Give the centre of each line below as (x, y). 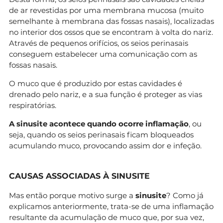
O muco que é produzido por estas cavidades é (96, 83)
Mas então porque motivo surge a (72, 195)
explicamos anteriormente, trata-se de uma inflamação (111, 206)
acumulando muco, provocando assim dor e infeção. (105, 145)
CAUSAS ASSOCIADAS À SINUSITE (79, 176)
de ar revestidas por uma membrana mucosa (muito (106, 10)
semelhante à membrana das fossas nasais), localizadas (111, 21)
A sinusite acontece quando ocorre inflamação (99, 123)
